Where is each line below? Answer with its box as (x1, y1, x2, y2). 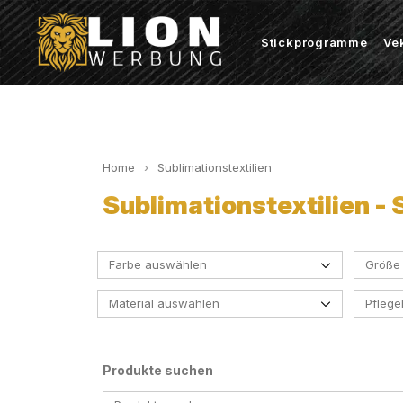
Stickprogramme (260, 35, 368, 50)
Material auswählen (109, 295, 219, 310)
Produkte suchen (103, 362, 213, 378)
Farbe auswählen (109, 256, 207, 272)
